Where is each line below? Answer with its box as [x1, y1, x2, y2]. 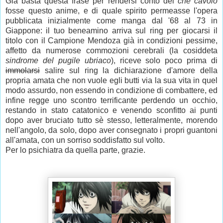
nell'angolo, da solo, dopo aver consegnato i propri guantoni [5, 126, 218, 135]
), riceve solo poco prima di [111, 56, 218, 65]
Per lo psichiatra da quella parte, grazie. [5, 146, 147, 155]
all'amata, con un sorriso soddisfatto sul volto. [5, 136, 165, 145]
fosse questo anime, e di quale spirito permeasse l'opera [5, 6, 218, 15]
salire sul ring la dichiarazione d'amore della [40, 66, 218, 75]
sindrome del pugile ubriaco [5, 56, 111, 65]
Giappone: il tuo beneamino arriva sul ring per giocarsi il [5, 26, 218, 35]
